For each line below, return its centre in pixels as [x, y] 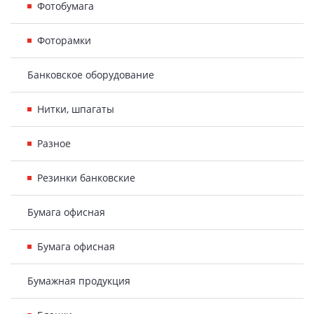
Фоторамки [64, 40]
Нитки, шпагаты [76, 109]
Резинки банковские [86, 178]
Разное [54, 143]
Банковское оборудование [91, 75]
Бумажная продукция [79, 281]
